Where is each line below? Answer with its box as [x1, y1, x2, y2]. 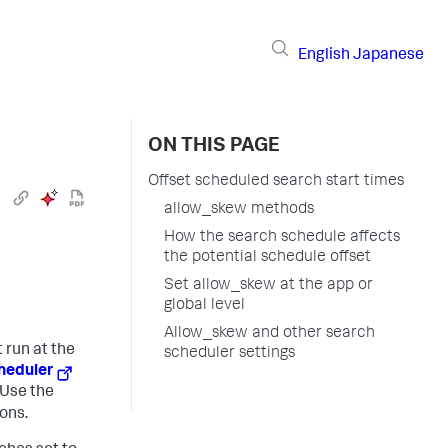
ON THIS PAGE [148, 137, 280, 157]
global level [164, 298, 245, 314]
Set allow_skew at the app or [164, 278, 373, 294]
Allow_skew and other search [164, 326, 375, 342]
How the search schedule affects [164, 230, 400, 246]
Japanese [353, 47, 424, 64]
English [298, 47, 350, 64]
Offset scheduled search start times [148, 174, 404, 190]
